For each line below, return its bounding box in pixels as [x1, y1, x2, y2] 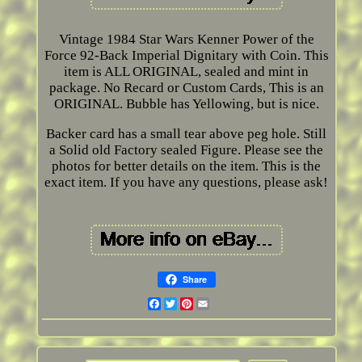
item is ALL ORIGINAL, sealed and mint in [64, 64, 309, 80]
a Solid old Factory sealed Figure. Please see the [49, 142, 324, 158]
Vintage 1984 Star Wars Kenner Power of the [58, 32, 314, 48]
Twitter [176, 296, 221, 312]
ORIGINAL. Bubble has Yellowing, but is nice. [53, 96, 319, 112]
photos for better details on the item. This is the [52, 158, 322, 175]
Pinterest [192, 296, 247, 312]
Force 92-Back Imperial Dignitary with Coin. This [44, 48, 329, 64]
